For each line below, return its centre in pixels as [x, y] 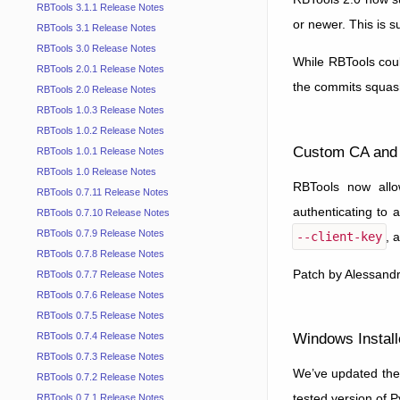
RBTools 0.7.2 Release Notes [100, 377]
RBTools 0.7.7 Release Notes [100, 275]
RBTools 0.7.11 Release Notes [102, 192]
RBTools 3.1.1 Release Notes [100, 8]
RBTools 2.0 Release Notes [96, 90]
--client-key [340, 236]
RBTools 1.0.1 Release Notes [100, 151]
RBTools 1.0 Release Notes [96, 172]
